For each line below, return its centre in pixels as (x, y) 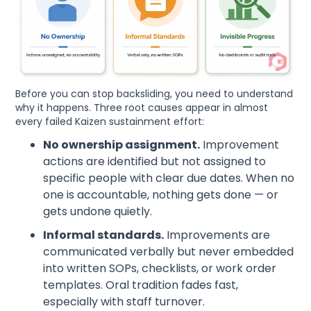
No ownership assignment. (122, 144)
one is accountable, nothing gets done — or (161, 194)
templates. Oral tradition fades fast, (141, 285)
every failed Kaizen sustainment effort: (110, 121)
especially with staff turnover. (124, 301)
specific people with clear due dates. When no (169, 178)
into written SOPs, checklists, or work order (160, 268)
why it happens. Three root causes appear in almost (142, 107)
